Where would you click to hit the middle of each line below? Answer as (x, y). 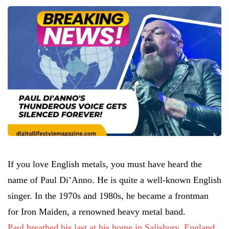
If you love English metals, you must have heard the (105, 164)
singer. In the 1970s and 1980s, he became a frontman (108, 196)
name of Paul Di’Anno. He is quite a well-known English (114, 180)
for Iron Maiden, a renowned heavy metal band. (97, 212)
